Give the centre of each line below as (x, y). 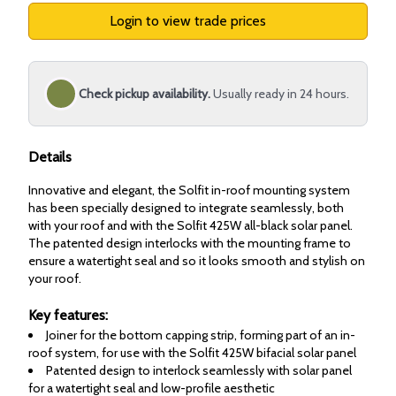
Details (50, 157)
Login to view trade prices (189, 21)
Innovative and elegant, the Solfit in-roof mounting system (189, 190)
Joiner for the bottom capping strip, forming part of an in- (201, 335)
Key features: (68, 315)
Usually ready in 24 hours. (281, 94)
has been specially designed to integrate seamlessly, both (186, 208)
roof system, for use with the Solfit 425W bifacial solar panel (192, 353)
